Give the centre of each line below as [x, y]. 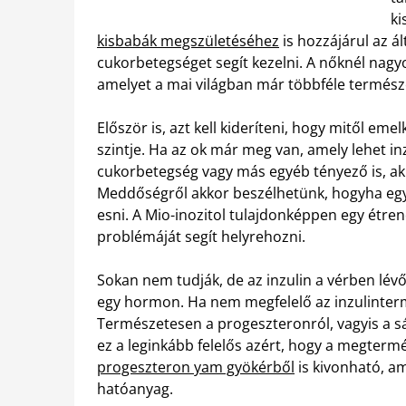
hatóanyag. [135, 389]
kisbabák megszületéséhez [188, 41]
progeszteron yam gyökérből [196, 367]
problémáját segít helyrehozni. [201, 237]
